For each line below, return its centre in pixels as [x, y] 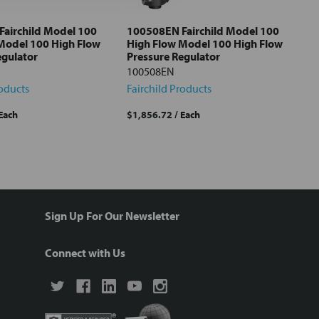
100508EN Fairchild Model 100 [203, 31]
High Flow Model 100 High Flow [205, 44]
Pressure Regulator [173, 57]
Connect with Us [85, 253]
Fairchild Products [169, 89]
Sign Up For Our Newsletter [112, 216]
